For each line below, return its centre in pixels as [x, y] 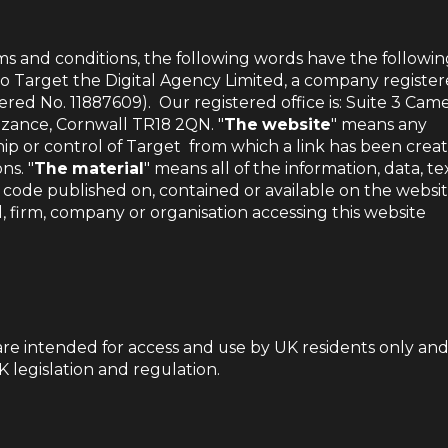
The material [89, 168]
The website [277, 124]
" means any [379, 124]
